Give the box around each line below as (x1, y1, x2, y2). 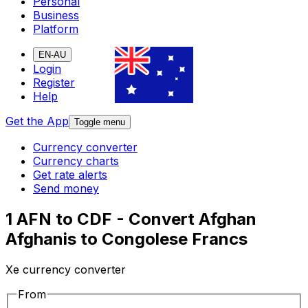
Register (33, 76, 75, 90)
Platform (33, 22, 78, 36)
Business (33, 8, 79, 23)
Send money (33, 181, 99, 196)
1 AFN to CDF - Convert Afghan (5, 209, 256, 230)
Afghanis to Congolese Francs (5, 229, 247, 250)
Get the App (5, 114, 69, 129)
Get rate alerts (33, 168, 107, 182)
